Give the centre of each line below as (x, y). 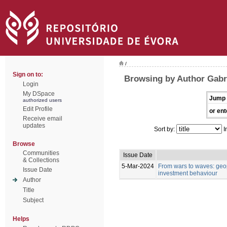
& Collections (41, 160)
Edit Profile (38, 109)
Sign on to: (28, 74)
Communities (41, 153)
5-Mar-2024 (138, 166)
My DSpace (39, 94)
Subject (33, 200)
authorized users (42, 100)
